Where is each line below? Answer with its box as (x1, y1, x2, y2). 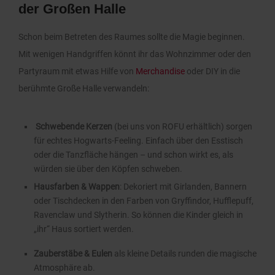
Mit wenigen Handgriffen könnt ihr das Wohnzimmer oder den (18, 48, 251, 59)
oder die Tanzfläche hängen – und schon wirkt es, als (34, 149, 233, 160)
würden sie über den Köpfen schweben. (34, 163, 182, 174)
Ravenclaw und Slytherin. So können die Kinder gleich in (34, 209, 243, 220)
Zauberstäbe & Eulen (34, 248, 112, 258)
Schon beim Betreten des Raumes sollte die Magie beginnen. (18, 31, 245, 42)
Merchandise (136, 66, 185, 76)
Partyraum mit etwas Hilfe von (18, 66, 136, 76)
